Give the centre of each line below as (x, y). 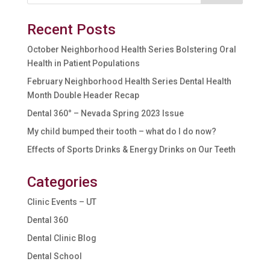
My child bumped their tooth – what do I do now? (121, 132)
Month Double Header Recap (83, 96)
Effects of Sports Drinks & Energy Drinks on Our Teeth (131, 150)
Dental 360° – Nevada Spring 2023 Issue (105, 114)
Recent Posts (71, 30)
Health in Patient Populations (83, 64)
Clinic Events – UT (61, 202)
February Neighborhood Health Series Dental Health (129, 82)
